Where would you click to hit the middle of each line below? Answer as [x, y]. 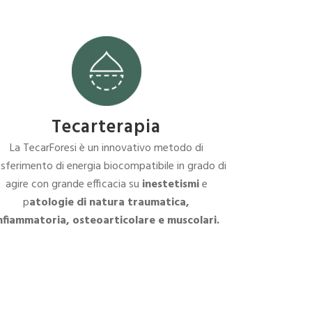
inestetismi [170, 185]
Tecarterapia [107, 128]
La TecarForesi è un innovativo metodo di [106, 148]
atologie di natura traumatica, [110, 203]
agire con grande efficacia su [73, 185]
